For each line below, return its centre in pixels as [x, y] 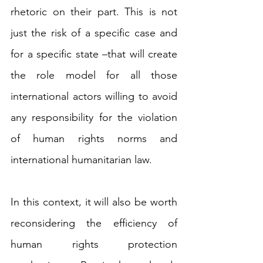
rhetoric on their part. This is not [94, 12]
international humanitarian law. [81, 160]
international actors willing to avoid [94, 97]
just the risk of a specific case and [94, 33]
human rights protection [94, 245]
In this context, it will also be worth [94, 202]
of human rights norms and [94, 139]
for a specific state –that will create [94, 54]
